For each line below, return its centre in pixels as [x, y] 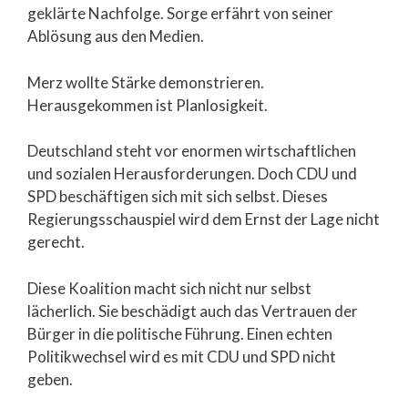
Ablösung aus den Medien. [116, 36]
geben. [50, 379]
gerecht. [56, 242]
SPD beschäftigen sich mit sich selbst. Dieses [178, 197]
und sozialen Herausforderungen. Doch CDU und [192, 174]
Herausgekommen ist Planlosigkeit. [148, 105]
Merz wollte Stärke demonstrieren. [146, 82]
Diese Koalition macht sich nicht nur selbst [169, 288]
